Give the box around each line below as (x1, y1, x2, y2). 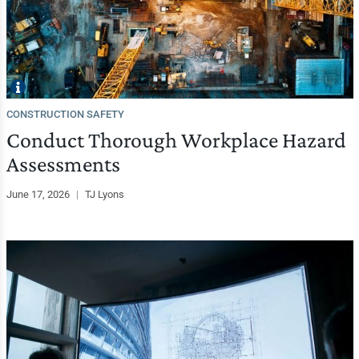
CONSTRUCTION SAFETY (6, 108, 124, 121)
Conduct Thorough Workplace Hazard (6, 127, 346, 153)
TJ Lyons (84, 188, 124, 201)
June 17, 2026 (6, 188, 72, 201)
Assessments (6, 151, 120, 177)
